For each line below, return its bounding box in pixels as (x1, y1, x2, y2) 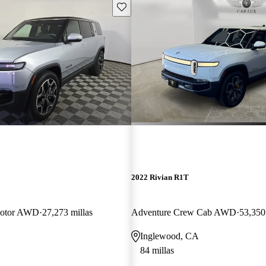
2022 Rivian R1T (131, 172, 189, 182)
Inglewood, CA (140, 230, 199, 241)
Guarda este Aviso (116, 1, 180, 11)
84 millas (140, 245, 174, 255)
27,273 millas (42, 207, 93, 217)
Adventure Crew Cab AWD (131, 207, 236, 217)
